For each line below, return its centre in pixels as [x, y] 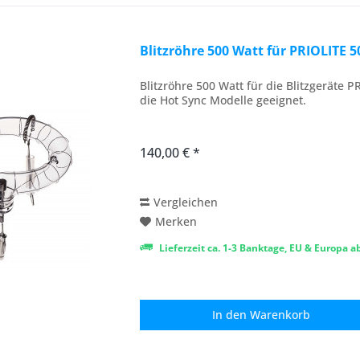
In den [230, 314]
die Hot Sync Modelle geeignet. [223, 100]
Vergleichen [186, 202]
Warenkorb [280, 314]
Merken [176, 221]
